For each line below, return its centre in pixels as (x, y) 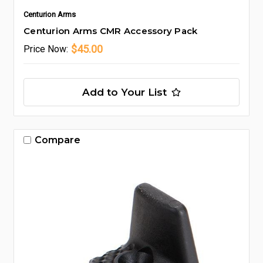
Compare (58, 140)
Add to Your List (124, 92)
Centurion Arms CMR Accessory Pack (111, 31)
